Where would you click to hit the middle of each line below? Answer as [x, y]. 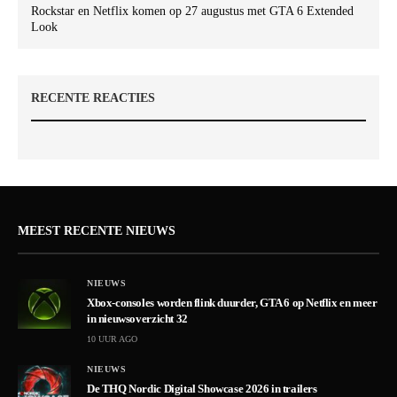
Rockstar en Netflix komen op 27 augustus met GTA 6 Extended [192, 11]
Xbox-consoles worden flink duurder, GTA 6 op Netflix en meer [232, 302]
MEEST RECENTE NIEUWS [97, 230]
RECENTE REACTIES [93, 97]
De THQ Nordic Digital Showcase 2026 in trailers [202, 388]
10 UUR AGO [112, 339]
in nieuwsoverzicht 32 [137, 318]
